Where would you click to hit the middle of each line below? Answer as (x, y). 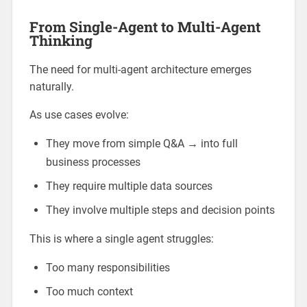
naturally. (51, 86)
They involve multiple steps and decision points (160, 210)
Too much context (89, 291)
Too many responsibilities (108, 267)
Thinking (61, 40)
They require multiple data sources (129, 186)
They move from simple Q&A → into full (142, 143)
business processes (93, 162)
